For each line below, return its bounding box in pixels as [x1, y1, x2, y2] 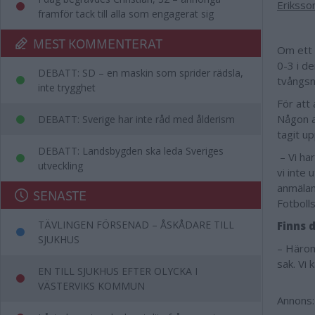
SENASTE [33, 185, 86, 205]
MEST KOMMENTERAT [33, 33, 162, 53]
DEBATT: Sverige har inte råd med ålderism [38, 112, 235, 126]
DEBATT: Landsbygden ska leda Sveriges [38, 144, 224, 157]
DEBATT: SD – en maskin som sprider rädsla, [38, 66, 243, 79]
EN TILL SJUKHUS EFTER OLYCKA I [38, 264, 198, 278]
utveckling [38, 159, 83, 172]
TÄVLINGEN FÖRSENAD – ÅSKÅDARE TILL [38, 218, 234, 231]
